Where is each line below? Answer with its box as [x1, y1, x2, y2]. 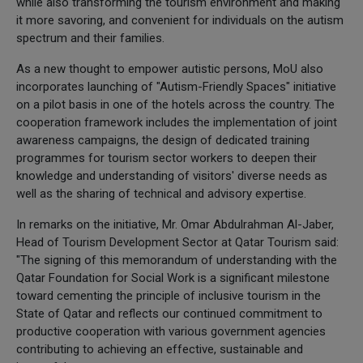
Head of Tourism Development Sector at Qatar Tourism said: [16, 234, 339, 250]
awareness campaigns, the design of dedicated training [16, 132, 310, 147]
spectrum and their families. [16, 30, 164, 45]
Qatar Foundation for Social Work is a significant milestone [16, 270, 330, 285]
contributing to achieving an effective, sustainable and [16, 341, 303, 357]
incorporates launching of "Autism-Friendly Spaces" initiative [16, 79, 336, 94]
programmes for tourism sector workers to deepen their [16, 150, 317, 165]
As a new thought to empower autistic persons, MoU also [16, 61, 323, 76]
